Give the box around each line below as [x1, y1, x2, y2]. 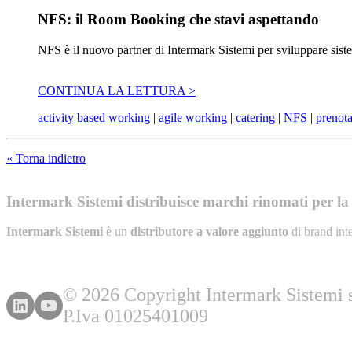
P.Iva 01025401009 [63, 306, 208, 327]
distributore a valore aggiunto [130, 225, 288, 239]
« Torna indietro [6, 151, 86, 165]
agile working [159, 110, 227, 124]
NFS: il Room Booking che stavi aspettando [38, 11, 319, 28]
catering [236, 110, 275, 124]
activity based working [38, 110, 150, 124]
